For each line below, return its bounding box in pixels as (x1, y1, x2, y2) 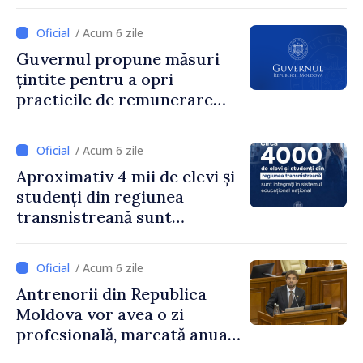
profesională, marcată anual (16, 323, 233, 344)
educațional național (16, 246, 175, 267)
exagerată (16, 109, 95, 130)
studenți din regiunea (16, 186, 184, 207)
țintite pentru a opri (16, 68, 173, 89)
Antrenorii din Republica (16, 283, 207, 304)
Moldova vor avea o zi (16, 303, 184, 324)
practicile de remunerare (16, 88, 213, 109)
